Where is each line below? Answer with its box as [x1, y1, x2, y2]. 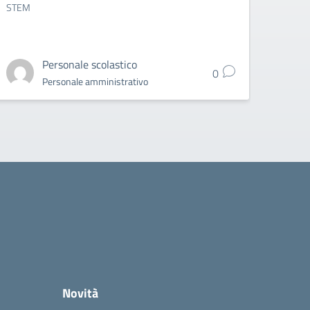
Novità [62, 284, 98, 302]
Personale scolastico [42, 56, 138, 73]
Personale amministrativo [42, 74, 149, 89]
